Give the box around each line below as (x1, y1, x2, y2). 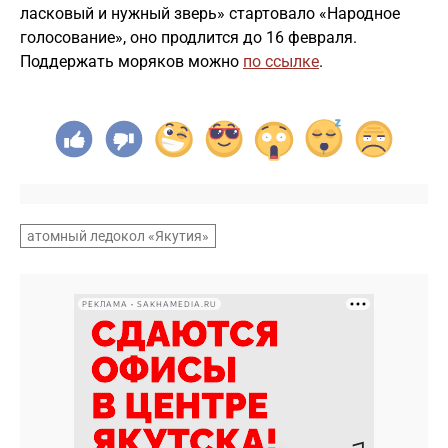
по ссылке (243, 52, 319, 72)
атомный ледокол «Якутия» (27, 228, 209, 245)
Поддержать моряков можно (20, 52, 243, 72)
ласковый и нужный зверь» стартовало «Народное (20, 4, 400, 24)
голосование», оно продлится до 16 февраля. (20, 28, 357, 48)
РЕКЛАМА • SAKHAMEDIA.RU (82, 299, 217, 309)
